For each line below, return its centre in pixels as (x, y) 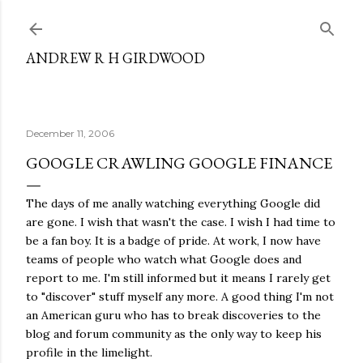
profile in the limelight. (89, 352)
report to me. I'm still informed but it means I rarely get (178, 278)
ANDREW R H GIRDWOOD (115, 58)
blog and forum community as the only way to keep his (174, 334)
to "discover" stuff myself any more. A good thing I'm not (180, 297)
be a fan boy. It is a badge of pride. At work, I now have (173, 241)
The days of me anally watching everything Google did (173, 203)
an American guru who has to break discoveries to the (173, 315)
